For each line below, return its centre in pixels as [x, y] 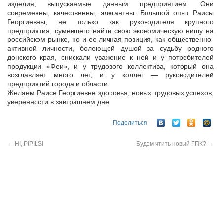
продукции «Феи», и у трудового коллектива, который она [110, 66]
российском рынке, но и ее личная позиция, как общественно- [110, 40]
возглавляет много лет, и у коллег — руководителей [110, 75]
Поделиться [130, 123]
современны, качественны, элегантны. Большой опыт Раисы [110, 13]
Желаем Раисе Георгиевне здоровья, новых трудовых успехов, [110, 93]
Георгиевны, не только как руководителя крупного [110, 22]
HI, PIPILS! [28, 143]
